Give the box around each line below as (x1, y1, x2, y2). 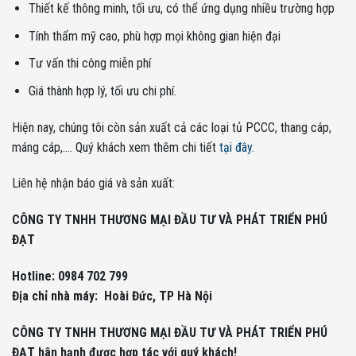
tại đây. (219, 139, 254, 155)
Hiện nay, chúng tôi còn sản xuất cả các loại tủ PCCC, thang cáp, (12, 119, 331, 135)
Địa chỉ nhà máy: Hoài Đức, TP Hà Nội (12, 288, 212, 304)
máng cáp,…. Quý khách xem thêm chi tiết (12, 139, 219, 155)
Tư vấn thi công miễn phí (28, 56, 151, 72)
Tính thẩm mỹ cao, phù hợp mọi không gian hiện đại (28, 28, 281, 44)
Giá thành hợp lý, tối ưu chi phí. (28, 83, 176, 99)
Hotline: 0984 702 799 (12, 268, 128, 284)
